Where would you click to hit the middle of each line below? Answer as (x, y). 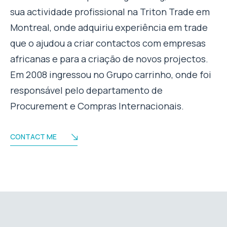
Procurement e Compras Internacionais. (97, 106)
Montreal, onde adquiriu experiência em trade (109, 28)
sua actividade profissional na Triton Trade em (110, 12)
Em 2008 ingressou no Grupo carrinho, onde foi (111, 75)
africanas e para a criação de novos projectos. (109, 59)
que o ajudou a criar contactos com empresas (108, 43)
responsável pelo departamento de (86, 90)
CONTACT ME (33, 137)
